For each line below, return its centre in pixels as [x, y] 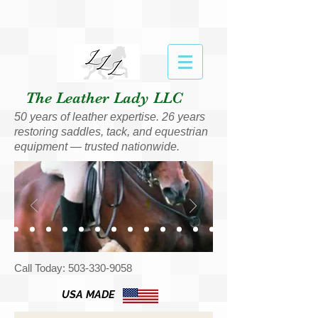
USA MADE [90, 295]
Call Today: [41, 268]
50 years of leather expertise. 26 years [110, 117]
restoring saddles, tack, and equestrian [111, 132]
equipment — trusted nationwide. [97, 147]
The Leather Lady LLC [104, 98]
